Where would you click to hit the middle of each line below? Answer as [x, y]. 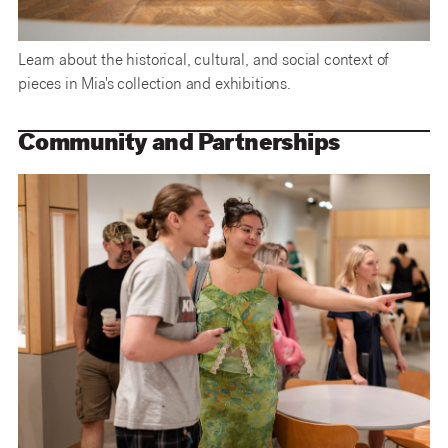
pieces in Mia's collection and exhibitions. [154, 85]
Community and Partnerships [179, 144]
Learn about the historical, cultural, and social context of [204, 61]
